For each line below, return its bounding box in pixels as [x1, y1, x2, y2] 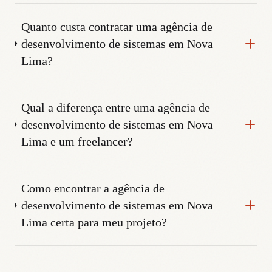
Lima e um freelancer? [21, 134, 133, 148]
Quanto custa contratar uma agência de [21, 19, 213, 33]
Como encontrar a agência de [21, 181, 165, 195]
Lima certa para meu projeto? [21, 215, 167, 229]
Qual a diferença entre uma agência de [21, 100, 210, 114]
